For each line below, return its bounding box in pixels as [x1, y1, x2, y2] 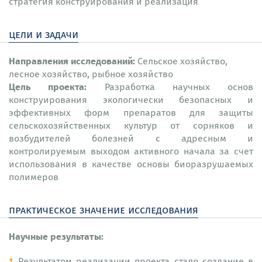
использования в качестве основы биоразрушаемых [9, 157, 253, 171]
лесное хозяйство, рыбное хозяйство [9, 67, 173, 81]
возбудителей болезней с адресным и [9, 131, 253, 145]
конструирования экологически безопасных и [9, 92, 253, 106]
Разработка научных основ [104, 80, 253, 94]
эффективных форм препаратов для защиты [9, 105, 253, 119]
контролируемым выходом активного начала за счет [9, 144, 253, 158]
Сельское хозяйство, [135, 54, 227, 68]
